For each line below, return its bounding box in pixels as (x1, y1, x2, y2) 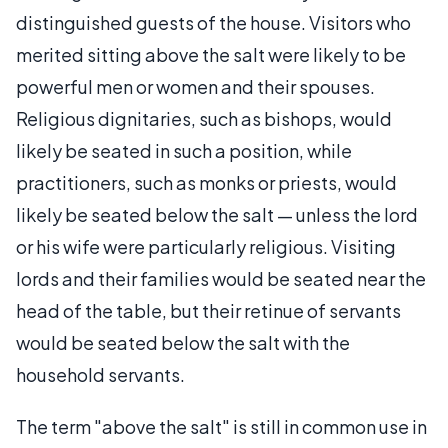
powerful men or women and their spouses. (16, 74, 375, 98)
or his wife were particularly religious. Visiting (16, 234, 396, 258)
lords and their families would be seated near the (16, 266, 426, 290)
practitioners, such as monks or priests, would (16, 170, 397, 194)
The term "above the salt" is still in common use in (16, 414, 427, 438)
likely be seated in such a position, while (16, 138, 352, 162)
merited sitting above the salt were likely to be (16, 42, 406, 66)
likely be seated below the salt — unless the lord (16, 202, 418, 226)
